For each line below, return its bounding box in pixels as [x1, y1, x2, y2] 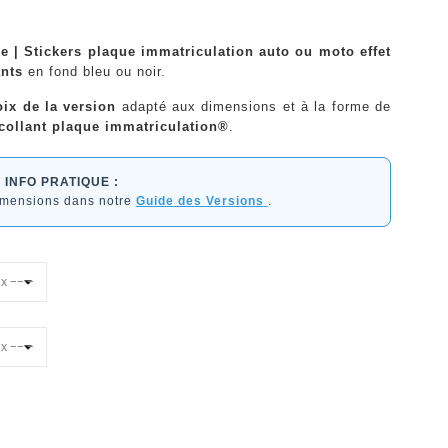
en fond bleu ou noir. [22, 63, 166, 79]
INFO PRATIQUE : [4, 174, 119, 189]
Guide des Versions [135, 193, 264, 208]
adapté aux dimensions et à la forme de [116, 98, 391, 114]
